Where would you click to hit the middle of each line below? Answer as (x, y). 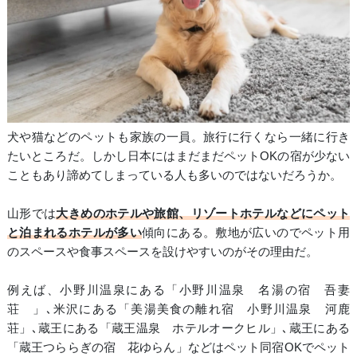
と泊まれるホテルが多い (75, 233)
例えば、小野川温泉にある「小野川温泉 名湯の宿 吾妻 (178, 290)
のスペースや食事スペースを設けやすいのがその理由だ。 (162, 252)
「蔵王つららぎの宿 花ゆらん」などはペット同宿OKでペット (178, 347)
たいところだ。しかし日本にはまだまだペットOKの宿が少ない (178, 156)
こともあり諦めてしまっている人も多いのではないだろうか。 (174, 175)
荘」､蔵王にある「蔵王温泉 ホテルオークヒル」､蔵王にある (178, 328)
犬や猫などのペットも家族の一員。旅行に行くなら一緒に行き (178, 137)
